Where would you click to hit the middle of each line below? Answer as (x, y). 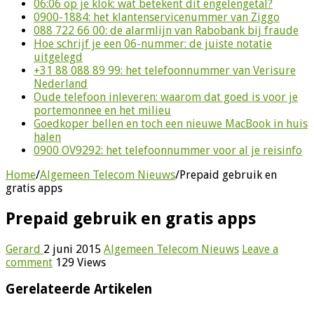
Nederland (61, 83)
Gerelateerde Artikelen (79, 289)
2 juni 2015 (72, 249)
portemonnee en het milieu (102, 110)
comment (29, 262)
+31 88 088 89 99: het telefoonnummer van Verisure (165, 70)
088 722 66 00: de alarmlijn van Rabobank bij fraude (166, 30)
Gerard (25, 249)
